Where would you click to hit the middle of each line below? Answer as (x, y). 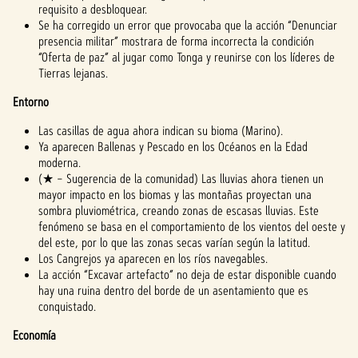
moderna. (60, 163)
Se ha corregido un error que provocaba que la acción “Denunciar (188, 25)
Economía (34, 335)
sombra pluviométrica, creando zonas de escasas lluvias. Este (179, 211)
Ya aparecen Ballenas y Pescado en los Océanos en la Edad (173, 147)
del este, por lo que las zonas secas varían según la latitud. (174, 243)
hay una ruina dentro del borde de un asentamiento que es (173, 290)
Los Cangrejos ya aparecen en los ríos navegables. (153, 259)
